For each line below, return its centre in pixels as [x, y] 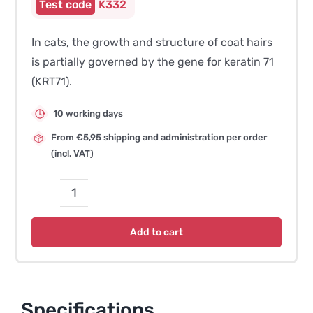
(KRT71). [52, 81]
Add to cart [156, 232]
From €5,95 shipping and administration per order [159, 137]
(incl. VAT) [73, 153]
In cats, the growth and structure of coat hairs [152, 42]
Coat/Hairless [111, 221]
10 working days [88, 114]
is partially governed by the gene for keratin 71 [153, 62]
